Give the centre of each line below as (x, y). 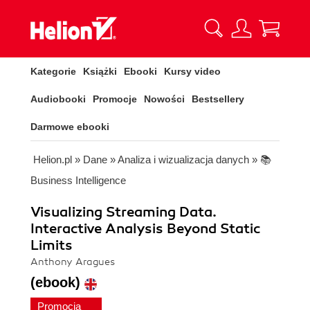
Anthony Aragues (73, 262)
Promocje (115, 99)
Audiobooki (58, 99)
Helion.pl (53, 159)
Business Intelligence (78, 180)
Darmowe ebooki (70, 127)
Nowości (164, 99)
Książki (100, 71)
